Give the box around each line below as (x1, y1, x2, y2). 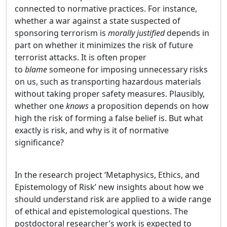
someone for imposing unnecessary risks (49, 64, 208, 75)
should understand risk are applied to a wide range (15, 194, 211, 205)
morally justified (108, 27, 165, 39)
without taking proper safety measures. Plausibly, (15, 88, 205, 99)
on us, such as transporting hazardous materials (15, 76, 201, 87)
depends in (165, 27, 209, 39)
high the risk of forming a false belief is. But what (15, 112, 203, 124)
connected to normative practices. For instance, (15, 3, 197, 14)
